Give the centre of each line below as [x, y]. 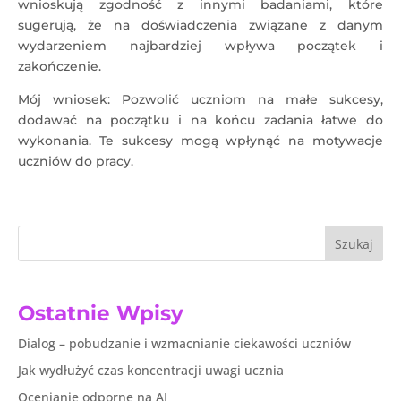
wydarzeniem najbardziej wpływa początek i [200, 46]
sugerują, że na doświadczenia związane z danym [200, 25]
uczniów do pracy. [76, 161]
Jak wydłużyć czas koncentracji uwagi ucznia [151, 370]
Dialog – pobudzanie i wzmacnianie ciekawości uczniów [184, 343]
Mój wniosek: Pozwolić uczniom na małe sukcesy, [200, 99]
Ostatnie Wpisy [101, 313]
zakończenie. [60, 66]
